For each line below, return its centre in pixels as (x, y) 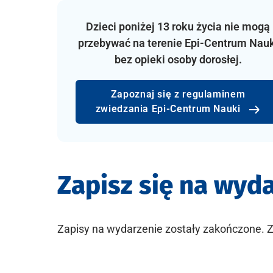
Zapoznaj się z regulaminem (178, 94)
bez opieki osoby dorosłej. (178, 59)
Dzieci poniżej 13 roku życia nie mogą (178, 27)
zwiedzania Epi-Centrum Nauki (169, 109)
